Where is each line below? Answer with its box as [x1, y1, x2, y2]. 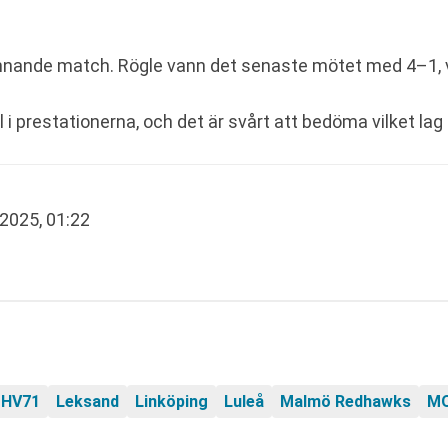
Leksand [56, 392, 119, 411]
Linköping [135, 392, 208, 411]
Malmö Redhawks [280, 392, 411, 411]
